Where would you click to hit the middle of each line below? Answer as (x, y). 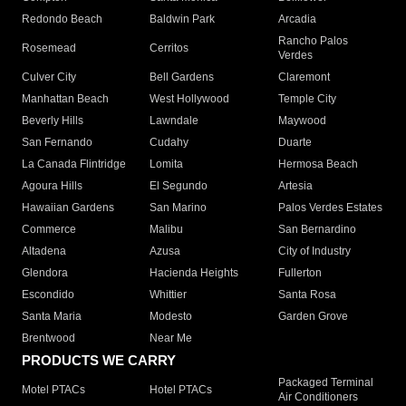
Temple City (307, 99)
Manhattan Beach (65, 99)
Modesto (171, 317)
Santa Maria (52, 317)
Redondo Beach (62, 19)
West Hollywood (190, 99)
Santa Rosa (307, 295)
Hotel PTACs (181, 390)
